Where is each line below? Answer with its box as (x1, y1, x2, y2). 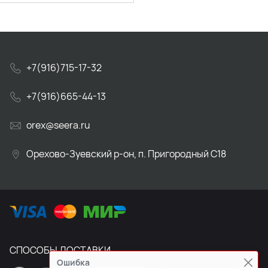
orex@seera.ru (26, 118, 90, 132)
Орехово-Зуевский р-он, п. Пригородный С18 (26, 147, 226, 160)
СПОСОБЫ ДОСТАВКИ (10, 243, 111, 257)
